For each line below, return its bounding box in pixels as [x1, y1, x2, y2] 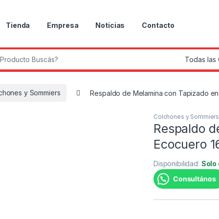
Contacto [142, 21, 175, 30]
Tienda [6, 21, 30, 30]
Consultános [173, 174, 216, 183]
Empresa [47, 21, 79, 30]
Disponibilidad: [153, 159, 201, 168]
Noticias [95, 21, 125, 30]
